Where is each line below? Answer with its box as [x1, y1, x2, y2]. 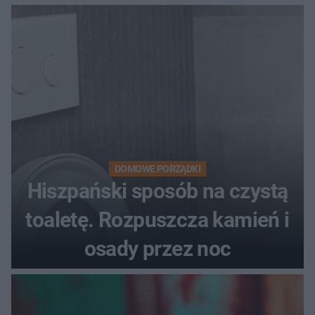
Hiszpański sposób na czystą [27, 178, 288, 203]
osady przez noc [84, 236, 231, 261]
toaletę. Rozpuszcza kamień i [25, 207, 290, 232]
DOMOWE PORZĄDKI [115, 162, 200, 174]
